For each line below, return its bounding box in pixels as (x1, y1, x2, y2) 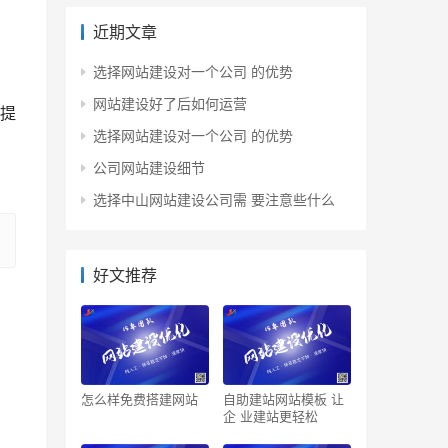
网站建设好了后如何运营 (93, 93, 247, 114)
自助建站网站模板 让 (223, 389, 344, 409)
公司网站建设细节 (93, 157, 205, 178)
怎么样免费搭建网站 (81, 389, 198, 409)
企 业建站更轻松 (240, 406, 318, 426)
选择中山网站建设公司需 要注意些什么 (93, 189, 335, 210)
